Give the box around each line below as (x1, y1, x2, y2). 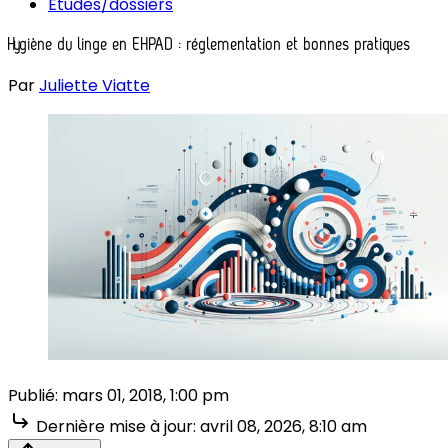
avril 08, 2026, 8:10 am (200, 414, 367, 438)
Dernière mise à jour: (36, 414, 196, 438)
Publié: (8, 383, 58, 407)
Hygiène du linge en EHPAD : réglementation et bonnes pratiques (8, 36, 411, 54)
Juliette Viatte (39, 73, 150, 97)
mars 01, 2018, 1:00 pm (62, 383, 229, 407)
